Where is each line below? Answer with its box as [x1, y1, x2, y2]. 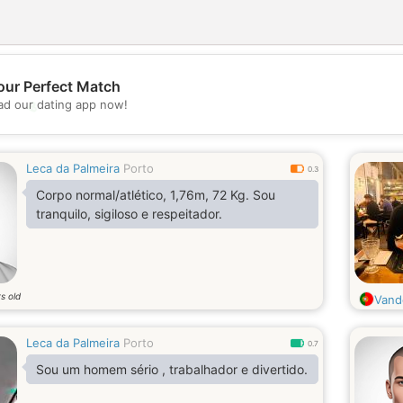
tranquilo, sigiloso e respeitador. [36, 206, 222, 221]
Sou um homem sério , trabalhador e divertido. [36, 362, 308, 377]
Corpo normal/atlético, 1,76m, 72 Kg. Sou [36, 187, 275, 202]
